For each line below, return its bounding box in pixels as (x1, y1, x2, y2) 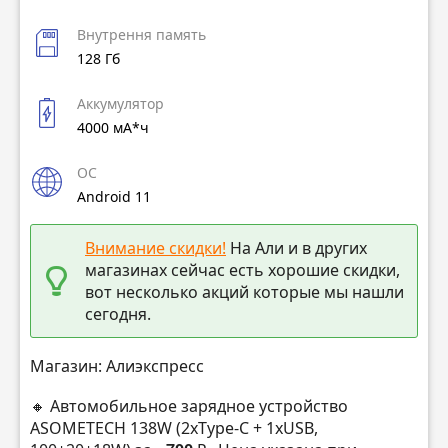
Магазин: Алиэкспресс (30, 355, 204, 378)
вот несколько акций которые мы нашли (85, 280, 404, 303)
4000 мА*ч (77, 118, 149, 138)
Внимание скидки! (85, 236, 226, 259)
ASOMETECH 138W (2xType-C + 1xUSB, (30, 416, 318, 439)
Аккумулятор (77, 94, 164, 114)
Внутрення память (77, 25, 206, 45)
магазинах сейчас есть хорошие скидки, (85, 258, 400, 281)
